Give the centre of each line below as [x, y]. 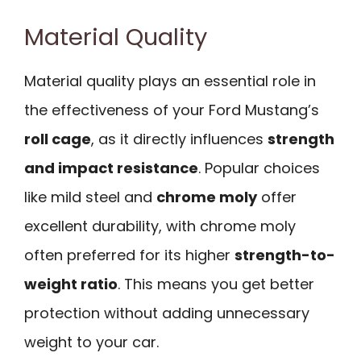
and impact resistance [111, 168]
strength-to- [285, 255]
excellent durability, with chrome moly [160, 226]
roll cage [58, 139]
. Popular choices [259, 168]
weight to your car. [91, 342]
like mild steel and [90, 197]
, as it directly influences [179, 139]
